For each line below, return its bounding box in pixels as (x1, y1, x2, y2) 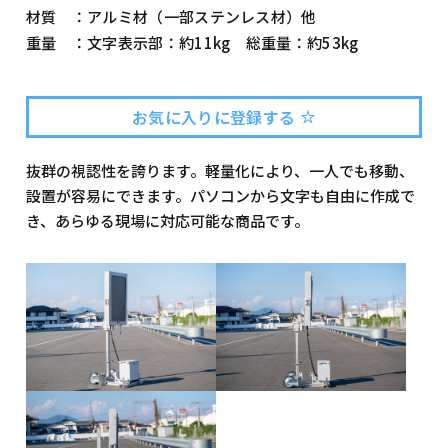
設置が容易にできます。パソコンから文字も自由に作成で (25, 184, 415, 206)
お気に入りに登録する (132, 104, 300, 129)
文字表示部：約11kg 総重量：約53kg (87, 31, 359, 53)
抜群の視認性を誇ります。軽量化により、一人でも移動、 (25, 159, 414, 181)
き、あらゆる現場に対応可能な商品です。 (25, 209, 309, 231)
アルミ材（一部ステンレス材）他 (87, 5, 317, 27)
